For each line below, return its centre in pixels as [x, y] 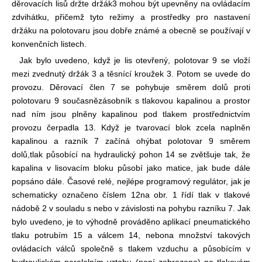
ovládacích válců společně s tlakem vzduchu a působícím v [131, 248]
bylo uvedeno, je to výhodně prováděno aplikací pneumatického [131, 221]
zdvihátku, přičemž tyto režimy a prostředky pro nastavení [131, 17]
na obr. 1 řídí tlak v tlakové [195, 194]
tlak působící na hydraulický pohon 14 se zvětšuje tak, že [140, 154]
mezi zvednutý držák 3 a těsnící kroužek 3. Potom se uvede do [131, 73]
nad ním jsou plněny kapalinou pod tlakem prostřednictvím [131, 114]
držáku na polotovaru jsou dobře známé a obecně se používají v [131, 30]
